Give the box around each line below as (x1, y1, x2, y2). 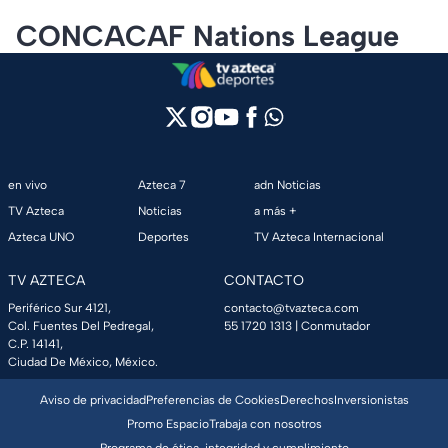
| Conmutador (292, 319, 370, 334)
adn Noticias (253, 178, 321, 193)
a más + (253, 204, 297, 219)
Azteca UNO (8, 230, 74, 245)
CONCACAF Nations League (16, 18, 399, 54)
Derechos (279, 393, 334, 408)
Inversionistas (333, 393, 409, 408)
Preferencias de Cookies (145, 393, 280, 408)
